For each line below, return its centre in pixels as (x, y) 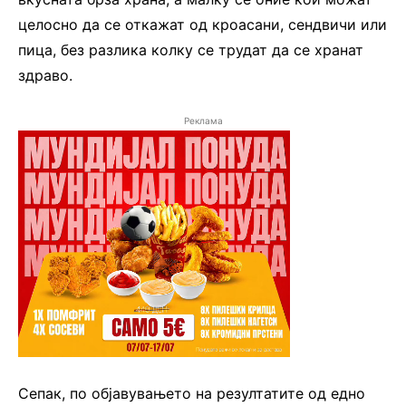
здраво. (45, 75)
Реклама (203, 120)
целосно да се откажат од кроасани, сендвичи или (203, 24)
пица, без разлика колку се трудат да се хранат (191, 49)
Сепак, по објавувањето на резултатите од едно (192, 393)
